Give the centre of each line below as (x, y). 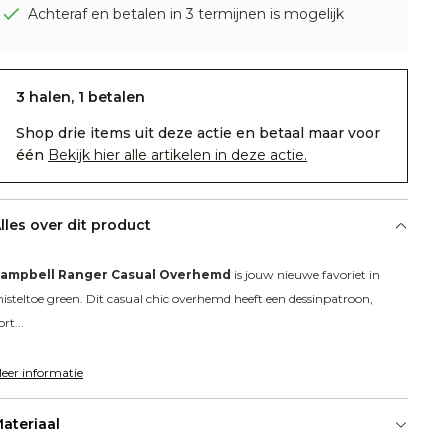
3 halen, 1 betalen (81, 97)
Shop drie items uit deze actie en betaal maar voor (198, 133)
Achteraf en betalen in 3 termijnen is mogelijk (186, 14)
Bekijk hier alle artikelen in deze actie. (178, 155)
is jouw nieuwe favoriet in (306, 275)
